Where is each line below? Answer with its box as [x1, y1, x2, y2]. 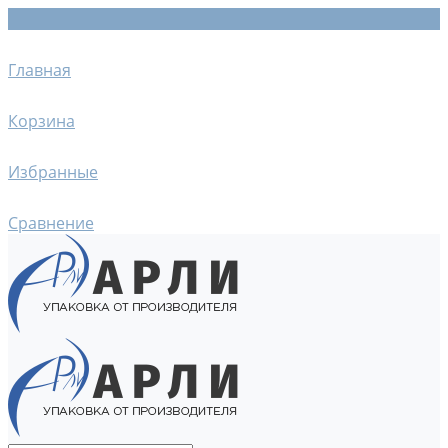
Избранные [8, 161, 98, 183]
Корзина [8, 110, 75, 132]
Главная [8, 59, 71, 81]
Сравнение [8, 212, 94, 234]
